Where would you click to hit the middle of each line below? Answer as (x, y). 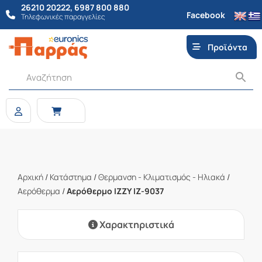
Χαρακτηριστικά (136, 225)
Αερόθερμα (39, 191)
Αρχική (30, 177)
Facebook (206, 15)
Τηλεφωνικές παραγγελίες (63, 17)
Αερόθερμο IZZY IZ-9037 (115, 191)
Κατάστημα (71, 177)
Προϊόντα (228, 47)
